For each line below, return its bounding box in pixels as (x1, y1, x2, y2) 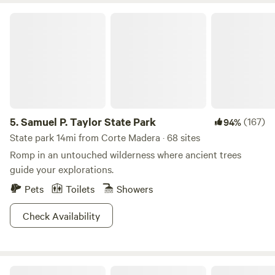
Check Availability (23, 209, 100, 222)
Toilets (66, 182, 95, 195)
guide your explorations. (10, 162, 114, 176)
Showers (117, 182, 153, 195)
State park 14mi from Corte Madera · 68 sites (10, 130, 200, 144)
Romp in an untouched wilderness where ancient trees (10, 147, 241, 161)
